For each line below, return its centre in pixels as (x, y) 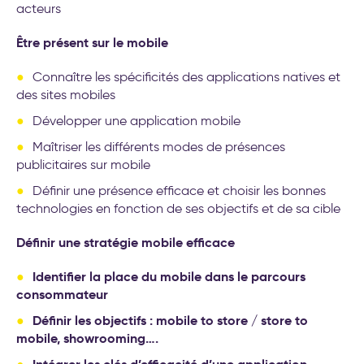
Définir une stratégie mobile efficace (126, 242)
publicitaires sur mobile (83, 164)
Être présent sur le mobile (92, 42)
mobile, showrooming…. (87, 338)
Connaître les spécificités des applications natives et (186, 76)
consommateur (62, 294)
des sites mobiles (66, 94)
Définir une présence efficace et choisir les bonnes (179, 190)
